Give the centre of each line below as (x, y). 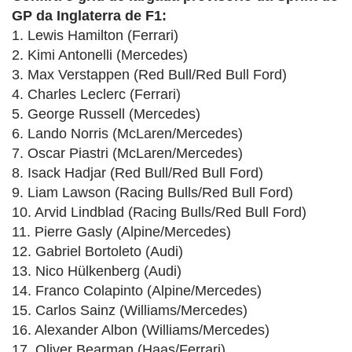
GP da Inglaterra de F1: (89, 16)
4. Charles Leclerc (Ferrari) (96, 95)
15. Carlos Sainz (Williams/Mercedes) (130, 311)
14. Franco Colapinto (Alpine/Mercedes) (137, 291)
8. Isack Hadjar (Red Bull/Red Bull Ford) (137, 173)
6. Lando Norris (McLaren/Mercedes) (127, 134)
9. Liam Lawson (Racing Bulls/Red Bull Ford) (152, 193)
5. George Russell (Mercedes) (106, 114)
